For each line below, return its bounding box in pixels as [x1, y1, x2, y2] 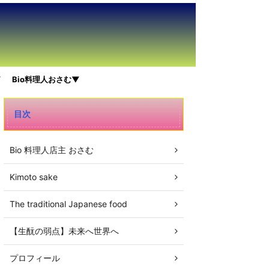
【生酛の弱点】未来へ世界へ [10, 226, 119, 236]
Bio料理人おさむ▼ [11, 74, 80, 84]
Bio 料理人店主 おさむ [10, 145, 94, 155]
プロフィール [10, 253, 60, 263]
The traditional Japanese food [10, 199, 127, 209]
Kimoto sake [10, 172, 58, 182]
